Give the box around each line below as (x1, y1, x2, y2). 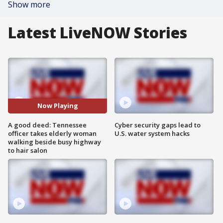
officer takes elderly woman (8, 128, 97, 138)
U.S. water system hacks (114, 128, 190, 138)
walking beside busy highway (8, 137, 101, 146)
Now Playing (37, 101, 78, 111)
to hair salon (8, 145, 47, 155)
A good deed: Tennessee (8, 120, 87, 129)
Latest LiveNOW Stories (8, 22, 187, 43)
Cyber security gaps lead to (114, 120, 201, 129)
